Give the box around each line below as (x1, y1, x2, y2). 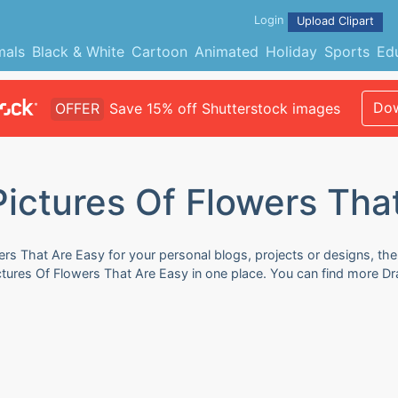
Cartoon (131, 43, 187, 60)
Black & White (31, 43, 124, 60)
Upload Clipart (297, 14, 374, 28)
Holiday (265, 43, 317, 60)
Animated (194, 43, 259, 60)
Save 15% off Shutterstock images (108, 99, 340, 117)
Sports (323, 43, 370, 60)
